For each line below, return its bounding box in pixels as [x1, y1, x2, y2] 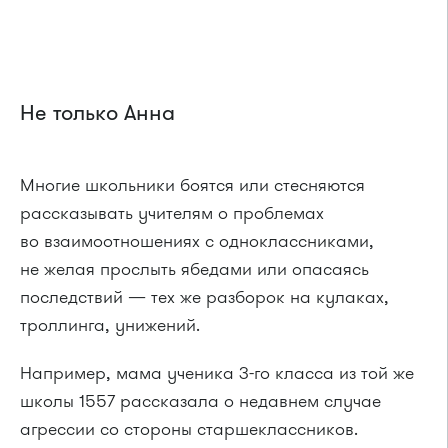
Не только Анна [20, 99, 175, 129]
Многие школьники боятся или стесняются [20, 173, 365, 198]
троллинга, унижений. [20, 313, 200, 338]
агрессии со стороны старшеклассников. [20, 417, 358, 442]
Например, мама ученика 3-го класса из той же [20, 361, 414, 386]
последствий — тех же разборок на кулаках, [20, 285, 389, 310]
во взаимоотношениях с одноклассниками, [20, 229, 374, 254]
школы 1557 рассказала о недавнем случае [20, 389, 381, 414]
